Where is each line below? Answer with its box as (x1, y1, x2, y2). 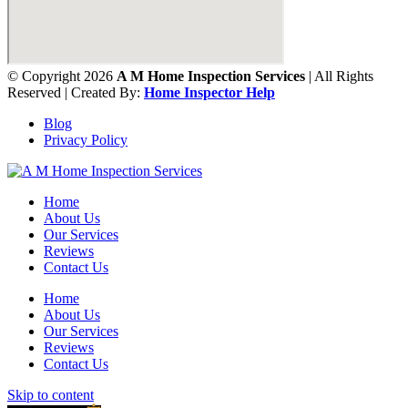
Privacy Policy (44, 132, 127, 148)
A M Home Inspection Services (117, 68, 305, 85)
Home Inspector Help (144, 85, 275, 101)
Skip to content (7, 387, 94, 403)
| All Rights (305, 68, 373, 85)
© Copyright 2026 (7, 68, 117, 85)
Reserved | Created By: (7, 85, 144, 101)
